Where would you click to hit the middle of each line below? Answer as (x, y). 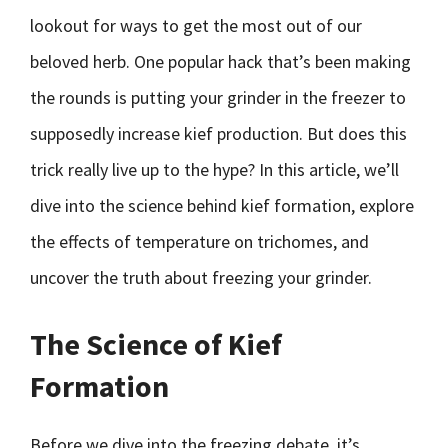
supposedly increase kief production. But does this (218, 133)
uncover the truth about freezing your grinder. (201, 277)
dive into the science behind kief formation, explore (222, 205)
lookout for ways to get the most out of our (196, 25)
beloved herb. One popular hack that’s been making (220, 61)
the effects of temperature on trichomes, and (199, 241)
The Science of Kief (156, 344)
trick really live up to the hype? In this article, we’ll (214, 169)
